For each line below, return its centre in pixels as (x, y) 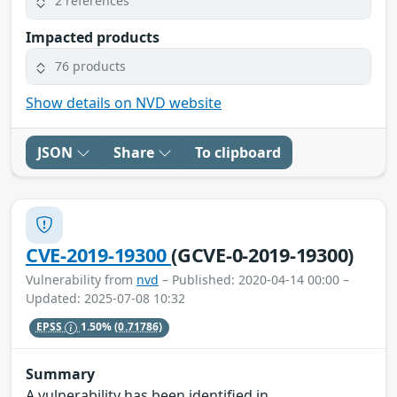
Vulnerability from (81, 279)
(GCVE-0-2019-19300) (263, 254)
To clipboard (238, 152)
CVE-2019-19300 (99, 254)
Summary (60, 374)
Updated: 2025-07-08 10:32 (105, 298)
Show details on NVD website (124, 102)
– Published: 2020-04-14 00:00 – (254, 279)
